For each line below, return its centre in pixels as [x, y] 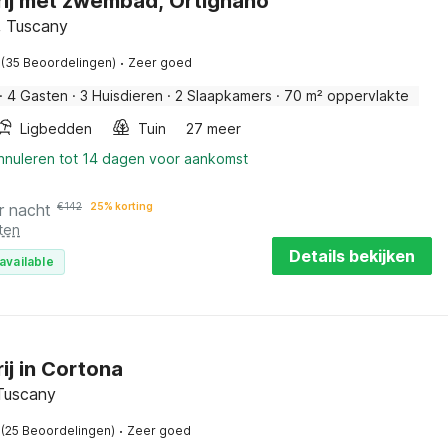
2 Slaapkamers [223, 95]
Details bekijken [351, 256]
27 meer [213, 128]
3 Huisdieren [121, 95]
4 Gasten [37, 95]
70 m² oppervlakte [346, 95]
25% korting [121, 206]
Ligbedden [56, 128]
